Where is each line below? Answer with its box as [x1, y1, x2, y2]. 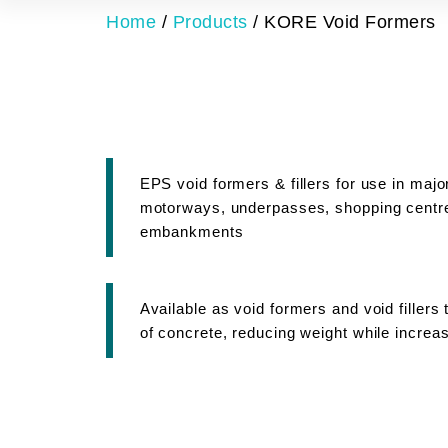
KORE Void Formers [264, 12, 436, 33]
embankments [139, 222, 244, 240]
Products [172, 12, 248, 33]
